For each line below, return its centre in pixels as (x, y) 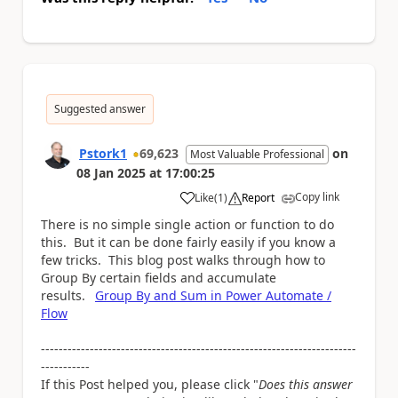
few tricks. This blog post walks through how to (183, 260)
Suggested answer (100, 109)
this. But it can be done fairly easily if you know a (188, 243)
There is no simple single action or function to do (187, 225)
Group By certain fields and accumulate (159, 278)
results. (67, 296)
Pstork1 (103, 154)
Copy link (317, 197)
